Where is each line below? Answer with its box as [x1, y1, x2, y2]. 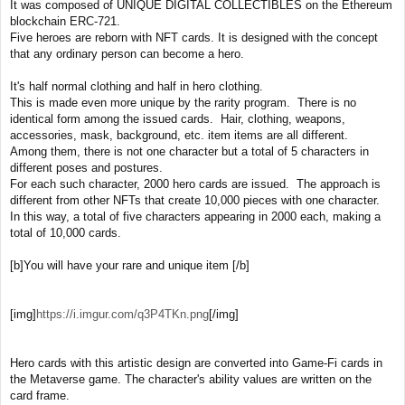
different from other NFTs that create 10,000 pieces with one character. [10, 193, 380, 208]
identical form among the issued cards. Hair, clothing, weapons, [10, 112, 345, 127]
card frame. [10, 389, 70, 403]
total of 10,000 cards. [10, 226, 121, 240]
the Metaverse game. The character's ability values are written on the [10, 372, 372, 387]
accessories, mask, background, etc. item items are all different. [10, 128, 352, 143]
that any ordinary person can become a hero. [10, 47, 244, 61]
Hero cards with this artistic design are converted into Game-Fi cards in [10, 356, 382, 371]
